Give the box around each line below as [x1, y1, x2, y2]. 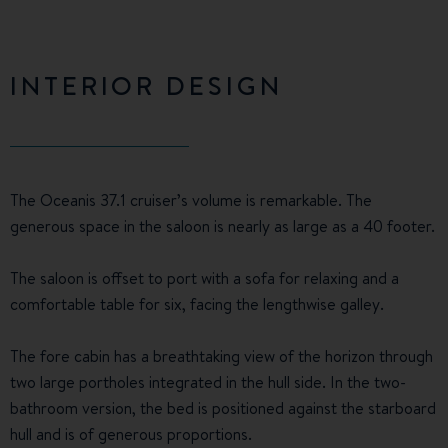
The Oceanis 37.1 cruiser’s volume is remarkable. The [10, 189, 372, 212]
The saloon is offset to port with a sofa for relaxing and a [10, 267, 399, 290]
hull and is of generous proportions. [10, 423, 252, 446]
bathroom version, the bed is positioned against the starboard [10, 397, 436, 420]
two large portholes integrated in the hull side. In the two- [10, 371, 406, 394]
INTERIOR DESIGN [10, 67, 283, 104]
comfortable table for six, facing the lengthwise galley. [10, 293, 384, 316]
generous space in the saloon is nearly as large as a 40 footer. [10, 215, 435, 238]
